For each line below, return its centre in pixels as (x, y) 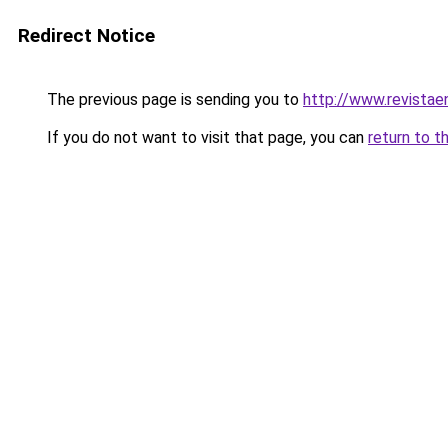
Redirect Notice (86, 35)
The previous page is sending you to (173, 99)
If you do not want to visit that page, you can (205, 137)
